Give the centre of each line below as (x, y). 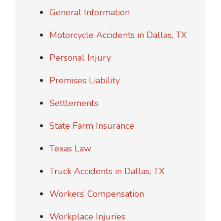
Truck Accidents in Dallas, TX (107, 171)
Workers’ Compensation (97, 194)
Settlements (74, 103)
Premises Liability (85, 80)
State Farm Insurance (92, 126)
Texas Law (70, 148)
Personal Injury (80, 57)
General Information (90, 12)
